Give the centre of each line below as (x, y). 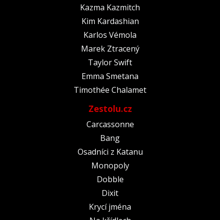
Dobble (110, 179)
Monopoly (110, 165)
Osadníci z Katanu (110, 151)
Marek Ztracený (110, 48)
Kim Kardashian (110, 21)
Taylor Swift (110, 62)
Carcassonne (110, 124)
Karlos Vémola (110, 35)
